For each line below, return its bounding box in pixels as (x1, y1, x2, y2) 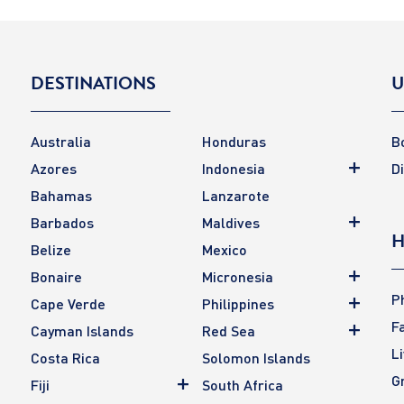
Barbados (31, 213, 94, 232)
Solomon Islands (202, 348, 310, 367)
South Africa (202, 375, 283, 394)
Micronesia (202, 267, 273, 286)
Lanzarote (202, 186, 270, 205)
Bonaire (31, 267, 82, 286)
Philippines (202, 294, 274, 313)
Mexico (202, 240, 247, 259)
